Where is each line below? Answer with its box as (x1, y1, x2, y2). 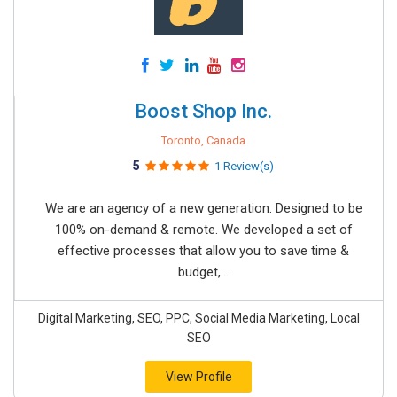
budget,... (178, 264, 229, 280)
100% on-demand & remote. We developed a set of (54, 222, 353, 237)
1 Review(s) (214, 160, 274, 173)
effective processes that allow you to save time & (58, 243, 349, 259)
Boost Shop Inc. (135, 100, 272, 122)
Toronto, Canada (161, 134, 245, 147)
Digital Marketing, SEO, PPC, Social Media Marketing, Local (37, 311, 360, 325)
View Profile (165, 370, 232, 384)
